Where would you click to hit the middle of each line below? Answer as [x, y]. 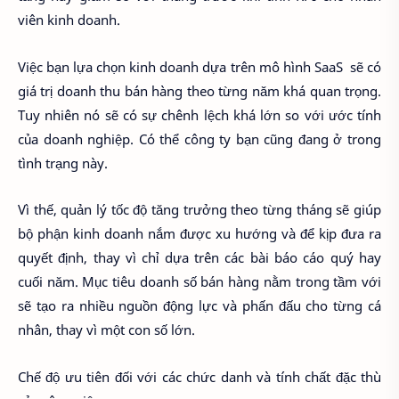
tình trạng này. [63, 163]
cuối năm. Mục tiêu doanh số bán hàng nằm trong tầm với [199, 282]
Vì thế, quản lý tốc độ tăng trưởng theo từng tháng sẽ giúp [199, 210]
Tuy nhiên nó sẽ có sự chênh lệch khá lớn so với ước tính [199, 114]
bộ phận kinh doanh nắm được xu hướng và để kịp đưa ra [199, 234]
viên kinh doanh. [69, 20]
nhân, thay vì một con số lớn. [106, 330]
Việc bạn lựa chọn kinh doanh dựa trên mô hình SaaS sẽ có [199, 66]
